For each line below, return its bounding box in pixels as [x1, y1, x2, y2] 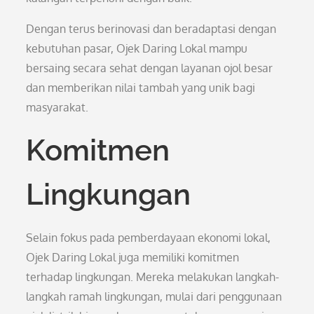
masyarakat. [26, 100, 89, 114]
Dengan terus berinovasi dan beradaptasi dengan [26, 22, 277, 36]
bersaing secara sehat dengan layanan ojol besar [26, 61, 273, 75]
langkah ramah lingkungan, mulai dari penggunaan [26, 289, 282, 303]
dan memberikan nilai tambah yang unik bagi [26, 81, 256, 95]
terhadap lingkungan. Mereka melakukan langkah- [26, 270, 280, 284]
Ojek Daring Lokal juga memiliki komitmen [26, 250, 240, 264]
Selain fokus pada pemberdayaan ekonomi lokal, [26, 231, 271, 245]
